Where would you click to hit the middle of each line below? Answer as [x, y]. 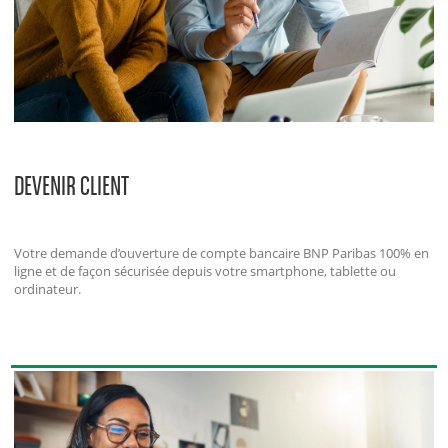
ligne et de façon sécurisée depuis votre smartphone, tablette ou [205, 271]
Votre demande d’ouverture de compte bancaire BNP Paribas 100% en [222, 253]
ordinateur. [48, 289]
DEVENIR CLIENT [72, 186]
